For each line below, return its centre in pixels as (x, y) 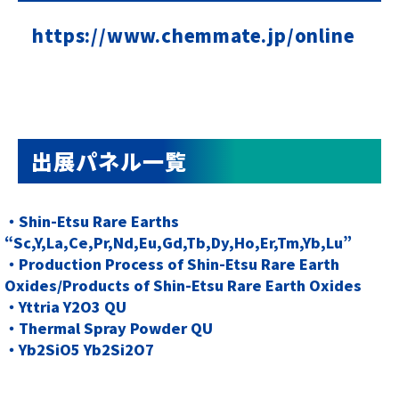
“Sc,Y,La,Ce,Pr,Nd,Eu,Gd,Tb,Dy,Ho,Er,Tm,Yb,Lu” (178, 242)
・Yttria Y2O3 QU (65, 306)
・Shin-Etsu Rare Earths (92, 220)
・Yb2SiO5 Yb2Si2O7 (79, 349)
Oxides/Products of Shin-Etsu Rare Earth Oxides (183, 285)
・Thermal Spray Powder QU (109, 327)
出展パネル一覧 (109, 160)
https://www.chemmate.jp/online (194, 35)
